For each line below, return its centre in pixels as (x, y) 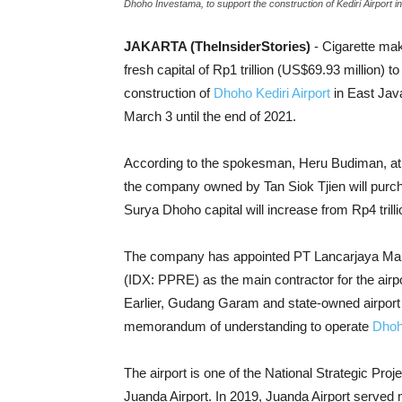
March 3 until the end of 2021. (210, 116)
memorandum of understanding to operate (248, 326)
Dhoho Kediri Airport (272, 93)
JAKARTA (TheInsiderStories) (219, 46)
